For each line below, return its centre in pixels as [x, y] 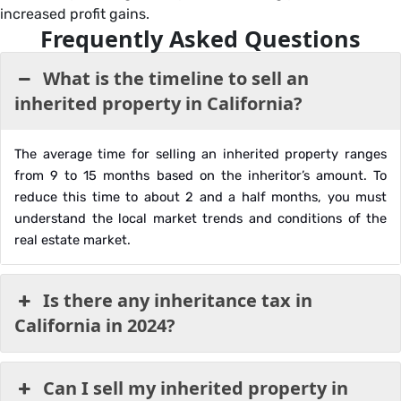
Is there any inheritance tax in [178, 300]
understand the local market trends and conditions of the [200, 218]
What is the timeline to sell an [176, 78]
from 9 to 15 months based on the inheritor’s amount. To [200, 175]
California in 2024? [95, 325]
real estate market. [74, 240]
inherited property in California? [158, 103]
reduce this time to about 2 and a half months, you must [200, 197]
